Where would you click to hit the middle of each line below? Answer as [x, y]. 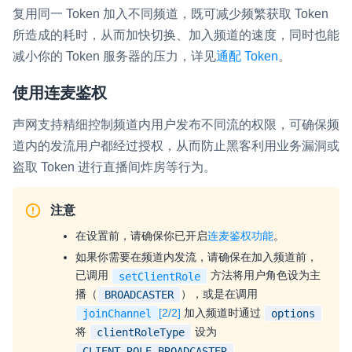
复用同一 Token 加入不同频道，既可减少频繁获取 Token [170, 14]
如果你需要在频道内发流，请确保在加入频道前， [196, 257]
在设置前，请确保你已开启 [141, 236]
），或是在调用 [219, 294]
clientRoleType [141, 332]
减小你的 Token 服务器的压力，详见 [114, 57]
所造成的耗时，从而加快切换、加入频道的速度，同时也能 [176, 35]
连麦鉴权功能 [240, 236]
